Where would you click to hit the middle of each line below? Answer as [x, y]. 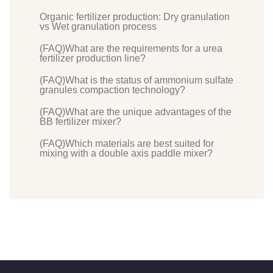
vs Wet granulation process [98, 27]
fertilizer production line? [93, 58]
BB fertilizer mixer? [80, 122]
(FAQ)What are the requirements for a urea [131, 49]
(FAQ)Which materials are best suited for [127, 144]
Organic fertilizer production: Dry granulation [135, 17]
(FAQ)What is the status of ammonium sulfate [136, 80]
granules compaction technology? [112, 90]
